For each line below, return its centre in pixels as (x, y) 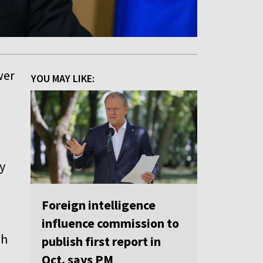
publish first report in (101, 242)
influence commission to (110, 223)
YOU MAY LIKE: (63, 78)
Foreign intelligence (99, 205)
